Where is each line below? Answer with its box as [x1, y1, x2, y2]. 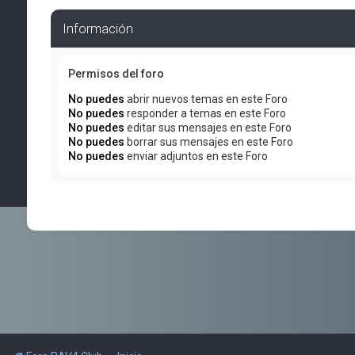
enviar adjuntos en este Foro [124, 150, 268, 162]
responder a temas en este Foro [124, 107, 286, 120]
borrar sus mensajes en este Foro [124, 136, 293, 148]
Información [62, 21, 133, 36]
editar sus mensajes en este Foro [124, 121, 292, 134]
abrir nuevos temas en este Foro [124, 93, 288, 105]
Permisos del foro [67, 67, 164, 80]
